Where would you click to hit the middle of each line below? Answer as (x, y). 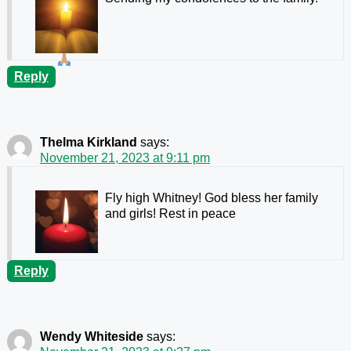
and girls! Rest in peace (170, 213)
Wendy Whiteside (91, 336)
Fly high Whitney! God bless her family (211, 197)
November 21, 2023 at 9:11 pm (125, 157)
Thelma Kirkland (88, 142)
